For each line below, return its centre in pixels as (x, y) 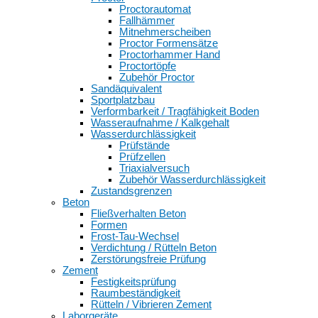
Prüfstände (144, 145)
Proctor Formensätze (169, 43)
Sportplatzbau (123, 100)
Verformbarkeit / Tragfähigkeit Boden (175, 111)
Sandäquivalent (126, 88)
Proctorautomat (155, 9)
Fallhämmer (147, 20)
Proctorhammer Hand (170, 54)
